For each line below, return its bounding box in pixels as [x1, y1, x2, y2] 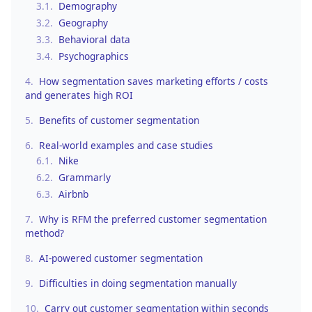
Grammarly [58, 170, 111, 184]
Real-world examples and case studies [39, 138, 213, 152]
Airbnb [58, 187, 88, 201]
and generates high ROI [25, 88, 133, 102]
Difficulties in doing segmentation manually [39, 276, 237, 290]
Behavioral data [58, 32, 130, 46]
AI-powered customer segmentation [39, 251, 203, 265]
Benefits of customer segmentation [39, 113, 199, 127]
